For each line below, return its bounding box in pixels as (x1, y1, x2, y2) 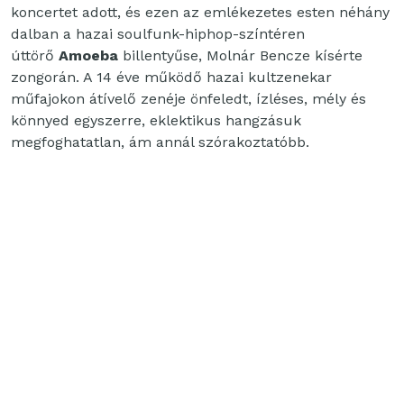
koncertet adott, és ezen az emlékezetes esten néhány (11, 3, 390, 21)
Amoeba (59, 46, 118, 64)
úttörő (11, 46, 59, 64)
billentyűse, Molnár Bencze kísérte (118, 46, 363, 64)
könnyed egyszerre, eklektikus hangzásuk (11, 111, 301, 129)
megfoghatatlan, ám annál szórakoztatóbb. (11, 133, 309, 151)
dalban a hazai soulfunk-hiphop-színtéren (11, 24, 305, 42)
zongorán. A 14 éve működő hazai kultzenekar (11, 68, 332, 86)
